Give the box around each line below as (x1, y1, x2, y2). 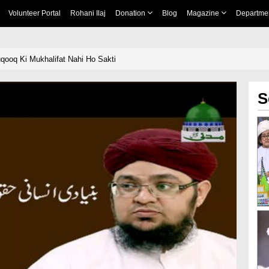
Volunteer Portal (8, 9, 61, 17)
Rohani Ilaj (70, 9, 106, 17)
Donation (115, 9, 147, 17)
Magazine (186, 9, 221, 17)
